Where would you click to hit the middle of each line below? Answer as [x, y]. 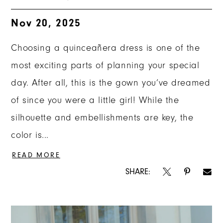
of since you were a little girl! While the [95, 101]
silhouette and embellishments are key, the [102, 118]
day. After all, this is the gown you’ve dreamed [111, 83]
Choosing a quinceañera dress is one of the [106, 48]
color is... [30, 135]
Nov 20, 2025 [46, 23]
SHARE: [138, 171]
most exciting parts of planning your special [105, 66]
